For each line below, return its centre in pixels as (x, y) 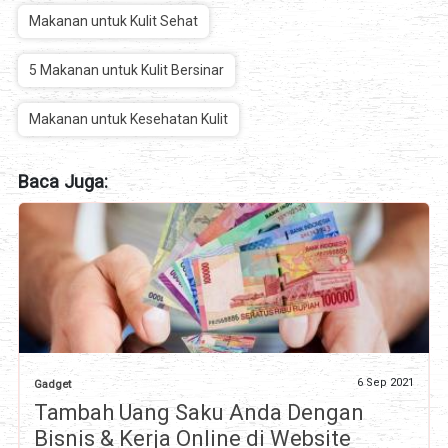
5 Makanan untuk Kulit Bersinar (126, 69)
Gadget (52, 384)
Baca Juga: (62, 182)
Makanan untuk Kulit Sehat (113, 20)
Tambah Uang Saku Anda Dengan (198, 412)
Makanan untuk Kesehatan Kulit (128, 118)
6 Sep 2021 (386, 382)
